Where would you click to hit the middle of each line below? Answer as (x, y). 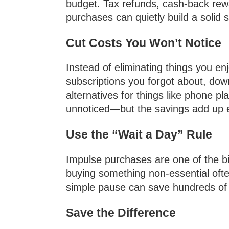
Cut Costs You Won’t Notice (144, 43)
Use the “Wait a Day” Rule (139, 135)
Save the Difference (121, 212)
